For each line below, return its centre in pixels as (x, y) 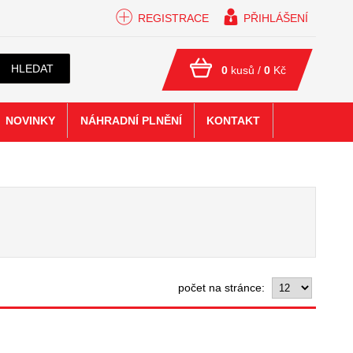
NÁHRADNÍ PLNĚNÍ (131, 121)
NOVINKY (30, 121)
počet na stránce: (223, 288)
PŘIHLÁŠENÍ (276, 18)
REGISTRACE (173, 18)
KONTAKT (234, 121)
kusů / (246, 70)
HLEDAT (32, 69)
